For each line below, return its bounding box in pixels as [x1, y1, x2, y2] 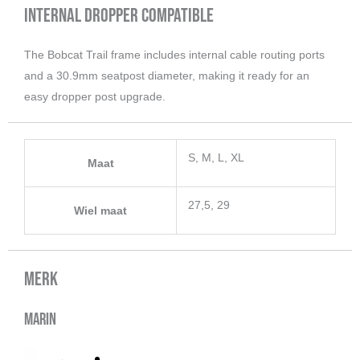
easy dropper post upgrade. [24, 89, 166, 103]
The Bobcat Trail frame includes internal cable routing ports [24, 47, 325, 61]
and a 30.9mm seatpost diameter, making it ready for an [24, 68, 309, 82]
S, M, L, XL [188, 150, 244, 164]
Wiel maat [74, 203, 127, 217]
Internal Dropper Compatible [24, 3, 214, 27]
